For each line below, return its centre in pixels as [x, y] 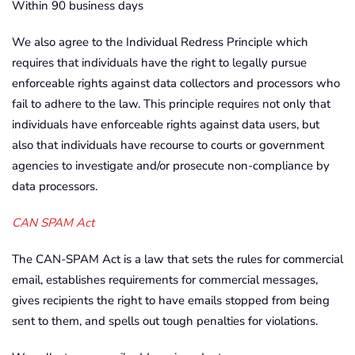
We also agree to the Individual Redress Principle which [160, 42]
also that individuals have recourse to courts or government [168, 145]
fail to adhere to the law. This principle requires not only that [171, 104]
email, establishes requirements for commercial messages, [165, 280]
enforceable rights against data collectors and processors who [176, 83]
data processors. [55, 186]
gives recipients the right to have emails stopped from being [171, 300]
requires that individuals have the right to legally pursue [159, 63]
